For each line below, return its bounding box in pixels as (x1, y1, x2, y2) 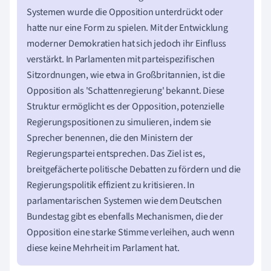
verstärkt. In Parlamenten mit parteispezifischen (27, 52, 215, 66)
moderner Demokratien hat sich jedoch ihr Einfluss (27, 36, 227, 50)
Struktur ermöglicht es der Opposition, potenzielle (27, 99, 224, 113)
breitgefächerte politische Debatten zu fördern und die (27, 162, 241, 176)
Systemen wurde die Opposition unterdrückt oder (27, 5, 223, 19)
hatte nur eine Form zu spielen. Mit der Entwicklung (27, 21, 228, 34)
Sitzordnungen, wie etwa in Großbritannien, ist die (27, 68, 225, 82)
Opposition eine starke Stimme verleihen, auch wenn (27, 225, 235, 239)
